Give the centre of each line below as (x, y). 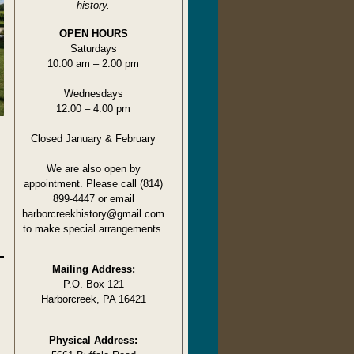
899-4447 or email (93, 198)
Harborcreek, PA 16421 (93, 299)
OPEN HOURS (93, 33)
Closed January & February (93, 138)
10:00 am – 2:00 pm (93, 63)
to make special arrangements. (93, 228)
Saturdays (93, 48)
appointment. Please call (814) (93, 183)
